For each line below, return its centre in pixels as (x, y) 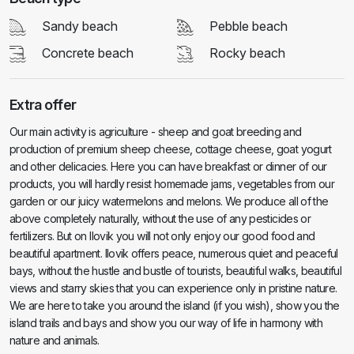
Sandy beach (80, 26)
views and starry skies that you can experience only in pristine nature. (173, 288)
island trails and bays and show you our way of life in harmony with (166, 323)
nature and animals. (55, 341)
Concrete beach (88, 53)
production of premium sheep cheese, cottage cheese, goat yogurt (171, 149)
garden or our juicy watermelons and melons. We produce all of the (169, 201)
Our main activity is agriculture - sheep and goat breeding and (156, 132)
